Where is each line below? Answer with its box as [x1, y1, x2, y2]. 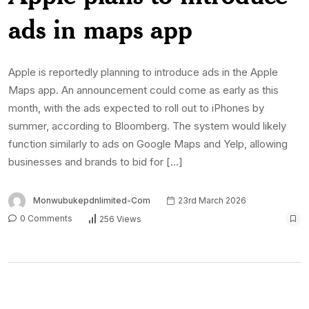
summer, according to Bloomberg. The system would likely [8, 119, 286, 132]
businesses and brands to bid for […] [8, 154, 183, 168]
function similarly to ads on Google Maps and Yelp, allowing [8, 137, 288, 150]
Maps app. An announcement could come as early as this [8, 83, 279, 97]
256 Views [99, 213, 141, 224]
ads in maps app [8, 11, 192, 46]
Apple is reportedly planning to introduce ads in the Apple [8, 65, 278, 79]
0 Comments [18, 213, 72, 223]
